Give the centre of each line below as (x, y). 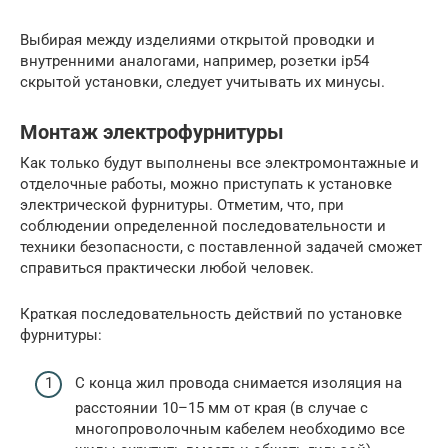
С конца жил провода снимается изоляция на (238, 383)
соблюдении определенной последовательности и (203, 225)
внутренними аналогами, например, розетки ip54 (194, 60)
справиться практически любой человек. (167, 267)
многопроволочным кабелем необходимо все (240, 429)
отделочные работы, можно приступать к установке (206, 183)
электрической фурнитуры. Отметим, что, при (182, 204)
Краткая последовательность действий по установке (211, 313)
